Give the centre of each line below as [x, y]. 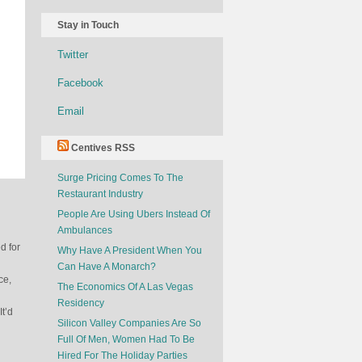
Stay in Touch [88, 25]
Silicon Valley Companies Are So [129, 323]
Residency [81, 303]
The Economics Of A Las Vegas [125, 287]
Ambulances [85, 230]
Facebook [80, 83]
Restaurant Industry [100, 194]
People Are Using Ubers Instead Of [134, 214]
